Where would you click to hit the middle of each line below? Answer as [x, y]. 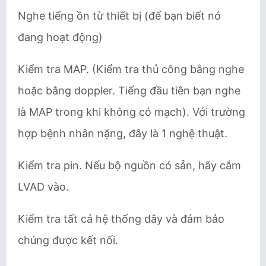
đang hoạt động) [60, 37]
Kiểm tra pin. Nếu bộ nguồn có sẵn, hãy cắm [129, 165]
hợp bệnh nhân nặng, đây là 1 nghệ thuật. [123, 133]
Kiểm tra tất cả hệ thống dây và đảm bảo [121, 219]
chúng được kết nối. [68, 240]
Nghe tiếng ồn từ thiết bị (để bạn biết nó [119, 16]
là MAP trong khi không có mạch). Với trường [132, 112]
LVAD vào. [43, 187]
